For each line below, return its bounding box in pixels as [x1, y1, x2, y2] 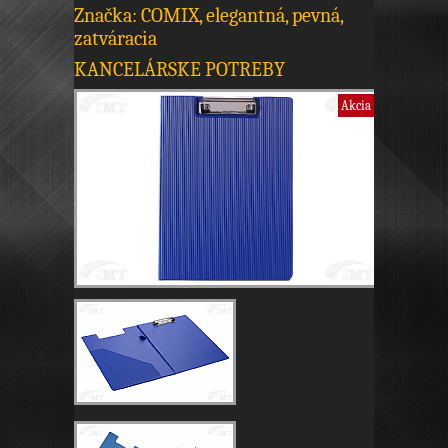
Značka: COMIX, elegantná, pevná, [74, 4, 343, 27]
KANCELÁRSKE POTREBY [74, 58, 285, 81]
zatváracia [74, 27, 157, 50]
